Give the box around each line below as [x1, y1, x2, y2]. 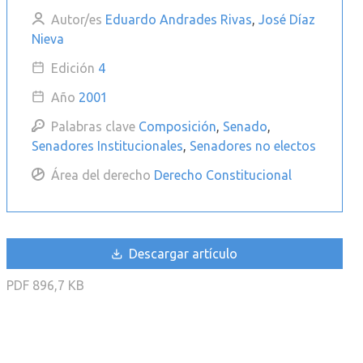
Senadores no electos [189, 138, 316, 153]
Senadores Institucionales [31, 138, 183, 153]
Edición [50, 60, 95, 75]
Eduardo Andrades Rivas [105, 11, 252, 27]
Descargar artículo [126, 246, 238, 262]
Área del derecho [50, 167, 151, 182]
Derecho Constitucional [153, 167, 292, 182]
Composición [138, 118, 216, 134]
